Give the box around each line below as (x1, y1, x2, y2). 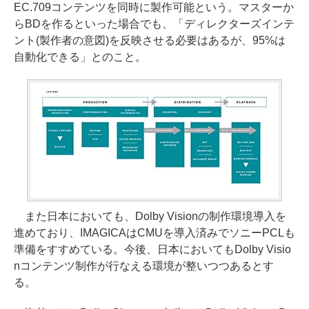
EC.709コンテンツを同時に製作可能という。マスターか (14, 1, 294, 13)
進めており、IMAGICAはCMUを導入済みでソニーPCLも (14, 227, 295, 239)
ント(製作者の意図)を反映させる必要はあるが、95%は (14, 34, 286, 46)
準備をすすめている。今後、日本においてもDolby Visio (14, 243, 291, 255)
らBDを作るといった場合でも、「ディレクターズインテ (14, 18, 295, 30)
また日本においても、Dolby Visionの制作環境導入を (14, 210, 286, 222)
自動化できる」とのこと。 (14, 51, 146, 63)
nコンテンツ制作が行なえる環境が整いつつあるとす (14, 260, 274, 272)
